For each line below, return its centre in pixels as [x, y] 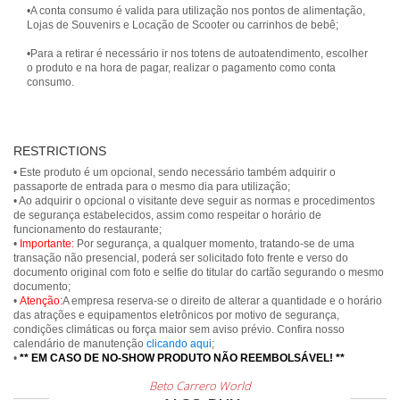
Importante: [47, 244]
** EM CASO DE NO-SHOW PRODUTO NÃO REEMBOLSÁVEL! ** [182, 358]
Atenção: [41, 301]
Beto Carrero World [200, 386]
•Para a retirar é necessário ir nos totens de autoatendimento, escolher [197, 54]
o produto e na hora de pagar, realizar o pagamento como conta [181, 68]
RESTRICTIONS [60, 151]
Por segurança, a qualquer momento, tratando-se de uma [214, 244]
